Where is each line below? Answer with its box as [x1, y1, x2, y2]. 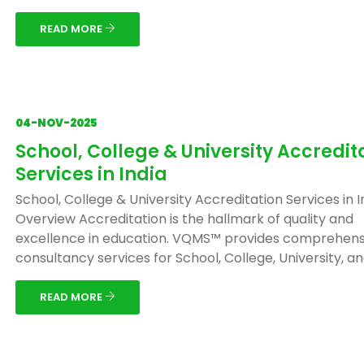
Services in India [15, 162, 167, 187]
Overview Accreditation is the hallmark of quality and [15, 210, 353, 228]
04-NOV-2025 [15, 115, 97, 131]
